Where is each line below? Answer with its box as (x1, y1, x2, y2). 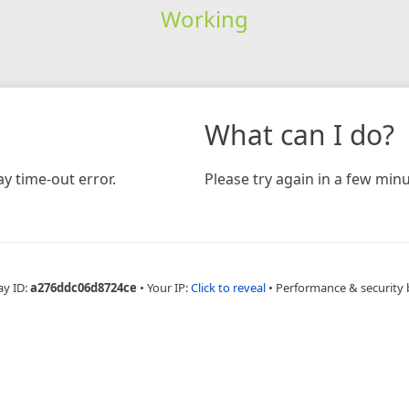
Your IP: (146, 278, 191, 296)
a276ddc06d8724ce (29, 278, 137, 296)
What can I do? (204, 115, 394, 153)
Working (160, 3, 248, 34)
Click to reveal (190, 278, 266, 296)
